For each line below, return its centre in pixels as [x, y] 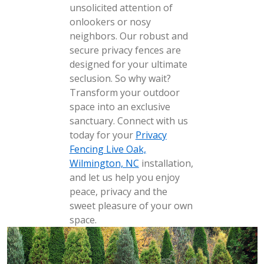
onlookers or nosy [110, 22]
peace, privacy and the [118, 192]
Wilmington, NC [104, 163]
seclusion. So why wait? [120, 78]
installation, [166, 163]
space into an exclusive [120, 107]
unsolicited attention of [121, 8]
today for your [102, 135]
